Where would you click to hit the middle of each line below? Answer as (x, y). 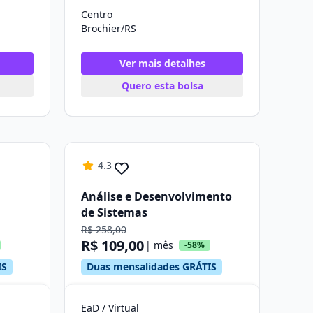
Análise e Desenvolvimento (156, 196)
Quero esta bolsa (162, 86)
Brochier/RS (109, 28)
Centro (97, 14)
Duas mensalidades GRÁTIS (152, 267)
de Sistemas (114, 212)
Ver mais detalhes (162, 63)
